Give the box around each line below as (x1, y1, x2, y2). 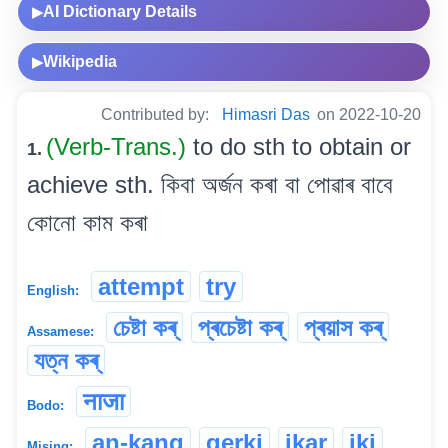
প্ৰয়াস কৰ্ (304, 314, 382, 342)
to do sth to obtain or (193, 133, 411, 161)
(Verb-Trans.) (46, 133, 193, 161)
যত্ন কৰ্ (34, 347, 98, 375)
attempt (98, 273, 184, 301)
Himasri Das (222, 106, 310, 124)
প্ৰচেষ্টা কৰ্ (198, 314, 282, 342)
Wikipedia (43, 53, 117, 71)
